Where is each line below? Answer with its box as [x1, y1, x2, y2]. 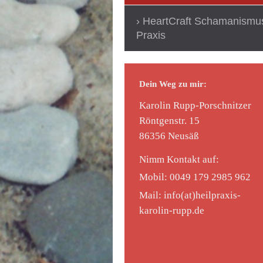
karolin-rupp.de [139, 204, 204, 216]
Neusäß [168, 130, 199, 141]
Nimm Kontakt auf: [139, 154, 221, 166]
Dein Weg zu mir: [139, 78, 207, 89]
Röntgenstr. [139, 114, 187, 126]
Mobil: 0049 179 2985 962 [139, 171, 251, 183]
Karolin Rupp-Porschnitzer [139, 99, 251, 111]
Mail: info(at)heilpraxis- [139, 189, 241, 201]
